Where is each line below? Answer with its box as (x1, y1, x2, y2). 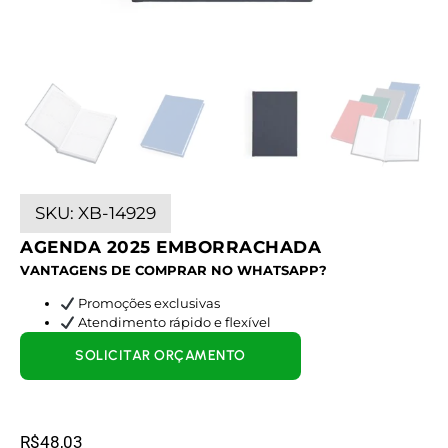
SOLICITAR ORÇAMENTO (75, 347, 246, 365)
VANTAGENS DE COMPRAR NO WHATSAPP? (20, 262, 327, 278)
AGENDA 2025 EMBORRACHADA (20, 237, 321, 257)
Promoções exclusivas (74, 295, 220, 312)
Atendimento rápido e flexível (74, 314, 271, 331)
